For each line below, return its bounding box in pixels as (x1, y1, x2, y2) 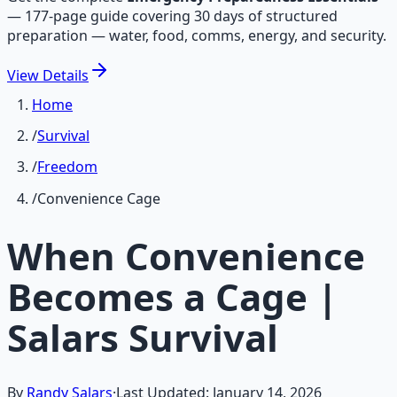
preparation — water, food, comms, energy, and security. (7, 26, 386, 45)
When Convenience (7, 230, 365, 281)
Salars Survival (7, 311, 278, 362)
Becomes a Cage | (7, 270, 338, 322)
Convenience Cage (37, 188, 160, 208)
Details (43, 66, 89, 85)
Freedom (37, 157, 97, 177)
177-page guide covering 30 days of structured (25, 6, 338, 26)
